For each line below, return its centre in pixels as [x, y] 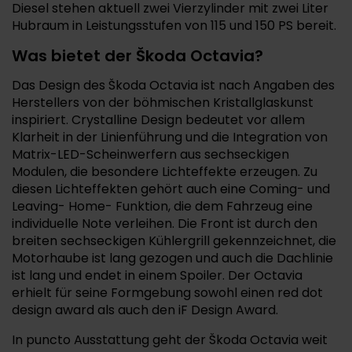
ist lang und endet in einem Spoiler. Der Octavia [157, 275]
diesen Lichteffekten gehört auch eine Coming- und [171, 189]
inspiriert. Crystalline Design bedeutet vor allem [158, 120]
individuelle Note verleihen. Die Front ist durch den [165, 224]
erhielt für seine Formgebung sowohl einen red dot [167, 293]
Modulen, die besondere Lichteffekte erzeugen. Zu [165, 172]
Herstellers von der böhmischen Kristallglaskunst [163, 103]
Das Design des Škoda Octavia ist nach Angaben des [173, 85]
